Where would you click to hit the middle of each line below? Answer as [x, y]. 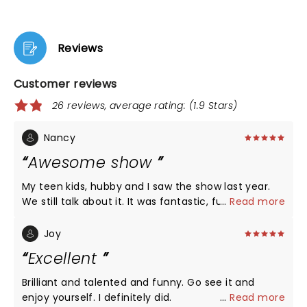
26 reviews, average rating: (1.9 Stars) [145, 106]
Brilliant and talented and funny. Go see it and [105, 282]
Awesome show [93, 162]
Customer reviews [65, 84]
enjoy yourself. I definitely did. [135, 297]
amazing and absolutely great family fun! [162, 217]
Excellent [65, 258]
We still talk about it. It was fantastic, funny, [80, 201]
